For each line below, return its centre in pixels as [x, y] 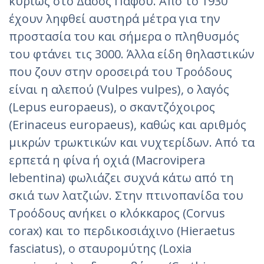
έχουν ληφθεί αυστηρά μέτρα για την [115, 18]
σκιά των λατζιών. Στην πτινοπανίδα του [126, 195]
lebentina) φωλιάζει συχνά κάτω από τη [121, 177]
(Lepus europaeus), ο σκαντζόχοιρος [112, 107]
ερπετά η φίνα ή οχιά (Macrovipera [107, 160]
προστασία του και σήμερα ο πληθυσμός [124, 36]
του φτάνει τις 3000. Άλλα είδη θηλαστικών [132, 54]
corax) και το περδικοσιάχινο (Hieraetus [122, 230]
